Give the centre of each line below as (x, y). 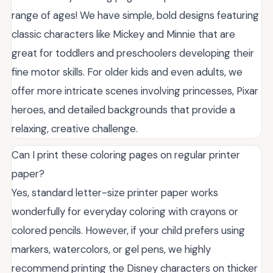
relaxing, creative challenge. (75, 129)
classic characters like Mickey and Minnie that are (123, 34)
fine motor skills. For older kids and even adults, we (127, 72)
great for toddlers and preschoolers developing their (133, 53)
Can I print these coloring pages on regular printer (126, 155)
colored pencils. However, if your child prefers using (128, 230)
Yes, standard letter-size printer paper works (115, 193)
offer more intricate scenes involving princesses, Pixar (135, 91)
